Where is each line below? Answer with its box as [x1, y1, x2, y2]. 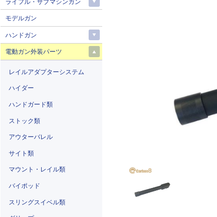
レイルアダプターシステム [9, 67, 85, 76]
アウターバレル [9, 133, 53, 141]
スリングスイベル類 [9, 198, 66, 206]
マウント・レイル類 [9, 165, 66, 173]
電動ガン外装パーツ [5, 47, 62, 56]
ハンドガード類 [9, 100, 53, 108]
